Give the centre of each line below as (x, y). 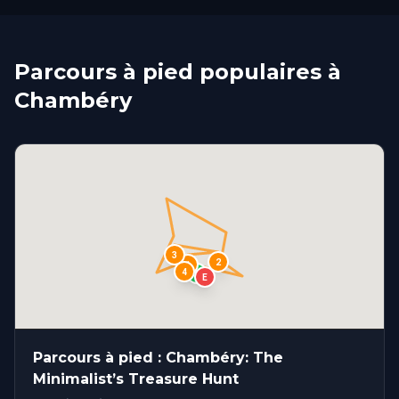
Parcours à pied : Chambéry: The (158, 358)
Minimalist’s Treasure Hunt (136, 379)
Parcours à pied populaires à (178, 72)
